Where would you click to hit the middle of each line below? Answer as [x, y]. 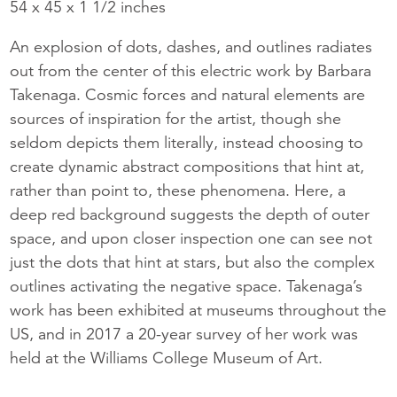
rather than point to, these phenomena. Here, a [178, 191]
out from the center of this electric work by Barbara [191, 71]
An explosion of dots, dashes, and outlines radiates [191, 47]
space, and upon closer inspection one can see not [191, 238]
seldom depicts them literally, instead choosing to [187, 143]
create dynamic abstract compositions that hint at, [187, 167]
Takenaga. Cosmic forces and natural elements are [188, 95]
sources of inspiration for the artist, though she [176, 119]
